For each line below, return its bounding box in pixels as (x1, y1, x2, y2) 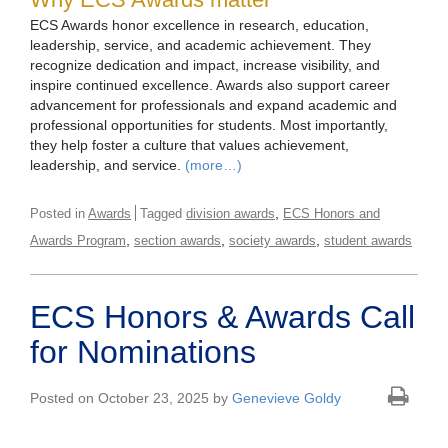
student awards (324, 233, 412, 249)
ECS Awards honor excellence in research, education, (30, 17, 369, 34)
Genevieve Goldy (232, 390, 341, 407)
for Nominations (30, 334, 256, 371)
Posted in (30, 206, 88, 222)
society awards (229, 233, 316, 249)
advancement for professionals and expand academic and (30, 97, 397, 114)
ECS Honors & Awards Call (30, 299, 415, 336)
